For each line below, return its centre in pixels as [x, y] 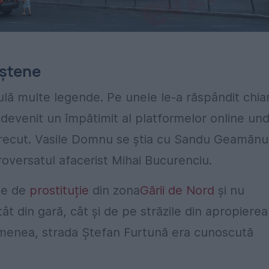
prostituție [59, 190]
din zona [114, 190]
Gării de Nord [177, 190]
